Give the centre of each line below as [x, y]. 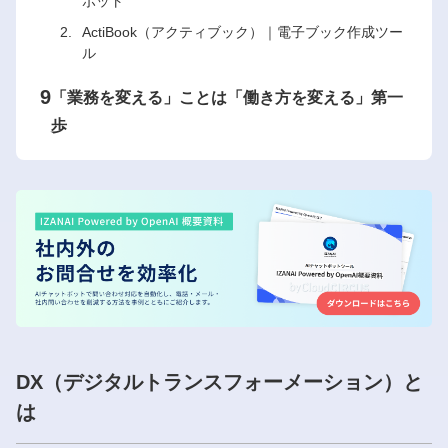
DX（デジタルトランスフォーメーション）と [219, 381]
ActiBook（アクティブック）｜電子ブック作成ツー [242, 32]
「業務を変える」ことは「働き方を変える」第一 [227, 97]
